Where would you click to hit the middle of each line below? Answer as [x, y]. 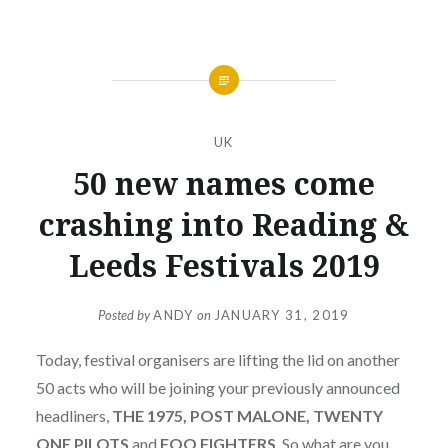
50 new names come [224, 183]
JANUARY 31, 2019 [281, 315]
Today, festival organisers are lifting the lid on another [217, 360]
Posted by [126, 315]
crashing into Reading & [224, 224]
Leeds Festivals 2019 [224, 265]
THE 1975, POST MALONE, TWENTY [247, 416]
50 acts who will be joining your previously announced [217, 388]
